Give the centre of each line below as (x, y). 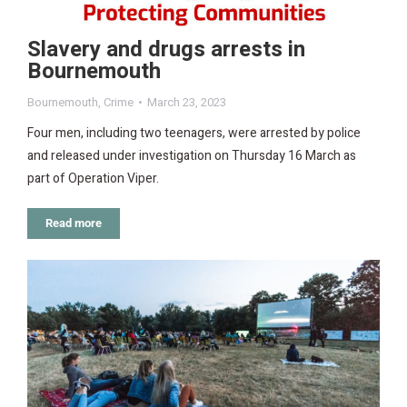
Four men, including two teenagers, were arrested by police (194, 133)
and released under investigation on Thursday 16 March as (192, 155)
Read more (74, 223)
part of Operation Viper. (93, 178)
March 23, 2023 (187, 102)
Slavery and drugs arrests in (166, 49)
